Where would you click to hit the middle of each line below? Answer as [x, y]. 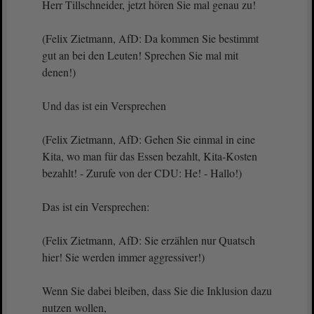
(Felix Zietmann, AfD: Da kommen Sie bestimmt [150, 38]
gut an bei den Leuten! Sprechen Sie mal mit [140, 55]
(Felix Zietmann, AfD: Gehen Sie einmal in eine [149, 139]
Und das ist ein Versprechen [110, 105]
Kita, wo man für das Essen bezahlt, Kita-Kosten [150, 156]
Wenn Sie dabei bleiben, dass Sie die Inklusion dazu [157, 291]
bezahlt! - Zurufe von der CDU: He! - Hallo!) [144, 173]
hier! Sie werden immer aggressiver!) [125, 257]
